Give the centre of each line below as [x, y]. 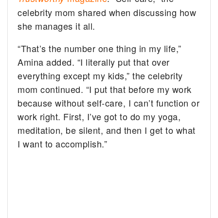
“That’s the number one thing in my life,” [100, 48]
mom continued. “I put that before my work [105, 89]
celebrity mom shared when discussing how [107, 12]
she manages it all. [56, 26]
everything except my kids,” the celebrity [100, 75]
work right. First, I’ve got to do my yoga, [99, 116]
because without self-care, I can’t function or [109, 102]
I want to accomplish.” [63, 143]
